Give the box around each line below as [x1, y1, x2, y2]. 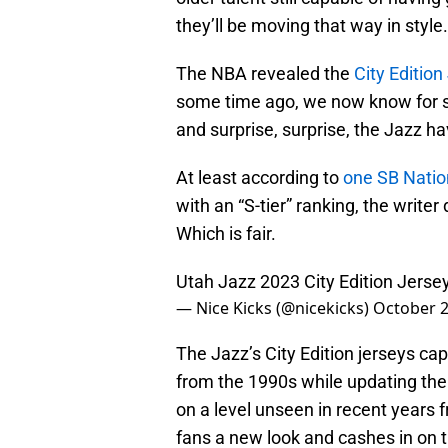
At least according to [176, 167, 343, 189]
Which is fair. [176, 223, 276, 245]
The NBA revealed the [176, 63, 354, 85]
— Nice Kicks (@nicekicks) [176, 297, 373, 320]
